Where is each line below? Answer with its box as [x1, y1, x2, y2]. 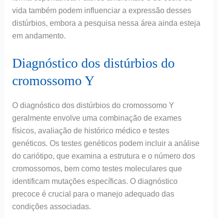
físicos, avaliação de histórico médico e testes [12, 127, 169, 135]
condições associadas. [12, 202, 91, 211]
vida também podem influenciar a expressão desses [12, 6, 191, 15]
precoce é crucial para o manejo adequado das [12, 190, 174, 199]
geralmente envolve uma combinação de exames [12, 114, 182, 123]
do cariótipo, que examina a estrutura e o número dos [12, 152, 195, 161]
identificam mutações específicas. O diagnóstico [12, 177, 178, 186]
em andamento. [12, 31, 66, 40]
